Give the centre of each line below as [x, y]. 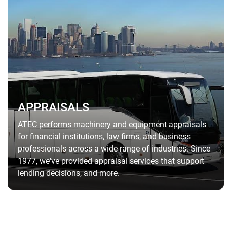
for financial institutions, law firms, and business [104, 137]
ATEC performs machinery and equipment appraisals [112, 125]
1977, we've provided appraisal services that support [111, 161]
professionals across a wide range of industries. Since [114, 149]
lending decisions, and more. [69, 173]
